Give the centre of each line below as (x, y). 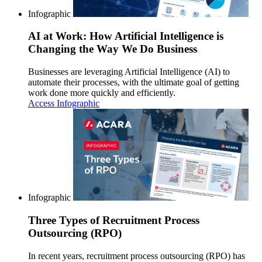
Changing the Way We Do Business (113, 49)
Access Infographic (64, 104)
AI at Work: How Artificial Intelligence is (126, 36)
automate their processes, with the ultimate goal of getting (134, 82)
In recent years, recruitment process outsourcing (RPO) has (137, 256)
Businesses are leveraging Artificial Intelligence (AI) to (129, 72)
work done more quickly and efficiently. (102, 93)
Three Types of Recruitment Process (114, 220)
